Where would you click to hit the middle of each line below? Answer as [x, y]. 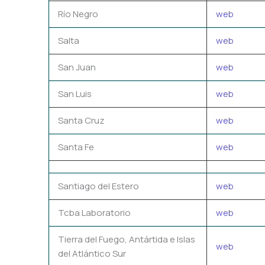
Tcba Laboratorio [94, 212]
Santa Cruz [81, 120]
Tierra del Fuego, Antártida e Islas [127, 239]
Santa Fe [76, 147]
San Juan [77, 67]
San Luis [75, 93]
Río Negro [78, 14]
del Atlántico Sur [92, 253]
